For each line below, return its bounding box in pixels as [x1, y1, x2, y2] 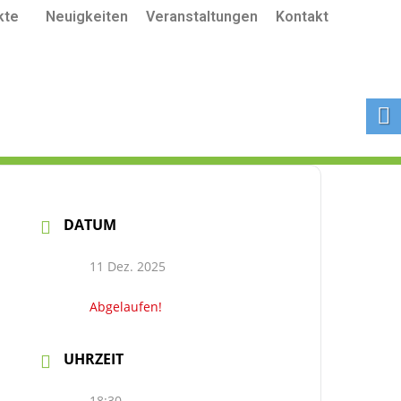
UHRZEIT [64, 349, 124, 369]
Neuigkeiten [46, 8, 128, 25]
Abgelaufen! [90, 298, 163, 315]
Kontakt [276, 8, 328, 25]
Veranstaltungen [146, 8, 258, 25]
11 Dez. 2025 [90, 258, 166, 275]
